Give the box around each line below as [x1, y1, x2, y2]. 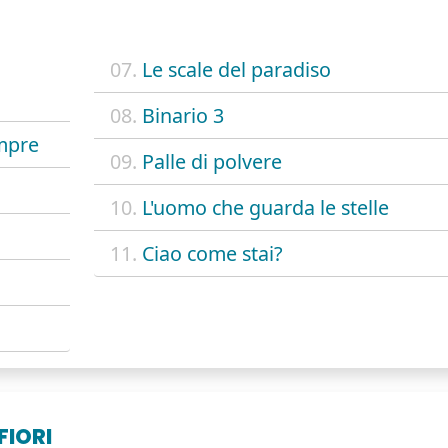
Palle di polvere [141, 147, 282, 175]
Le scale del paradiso [141, 55, 331, 83]
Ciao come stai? [141, 239, 283, 267]
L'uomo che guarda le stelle [141, 193, 389, 221]
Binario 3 [141, 101, 224, 129]
